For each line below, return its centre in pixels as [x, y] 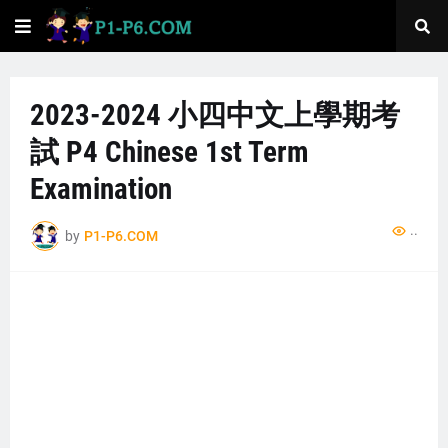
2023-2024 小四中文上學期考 [215, 115]
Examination [101, 189]
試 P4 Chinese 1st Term [169, 152]
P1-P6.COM [121, 235]
